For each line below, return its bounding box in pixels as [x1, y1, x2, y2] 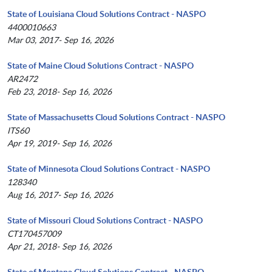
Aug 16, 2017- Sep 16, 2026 [7, 189, 113, 201]
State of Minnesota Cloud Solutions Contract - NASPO [7, 163, 210, 175]
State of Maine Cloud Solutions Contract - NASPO [7, 59, 194, 72]
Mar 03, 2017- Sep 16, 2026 [7, 34, 114, 46]
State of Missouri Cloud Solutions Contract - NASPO [7, 214, 203, 226]
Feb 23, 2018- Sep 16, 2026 [7, 86, 112, 98]
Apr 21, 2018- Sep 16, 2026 [7, 240, 112, 253]
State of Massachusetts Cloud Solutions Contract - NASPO [7, 111, 225, 123]
